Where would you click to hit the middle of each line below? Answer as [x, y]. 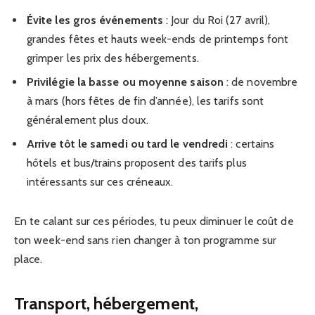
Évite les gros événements [95, 20]
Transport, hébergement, [106, 303]
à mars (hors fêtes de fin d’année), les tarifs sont [146, 101]
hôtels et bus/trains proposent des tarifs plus [137, 163]
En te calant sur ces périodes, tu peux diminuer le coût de [154, 221]
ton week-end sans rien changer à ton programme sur [145, 240]
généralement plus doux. [88, 120]
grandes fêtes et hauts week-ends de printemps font [157, 39]
